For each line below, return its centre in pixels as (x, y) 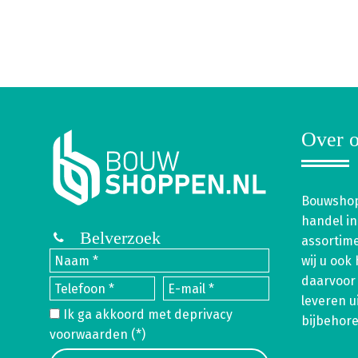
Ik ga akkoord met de (126, 315)
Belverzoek (120, 238)
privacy (211, 315)
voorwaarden (89, 335)
